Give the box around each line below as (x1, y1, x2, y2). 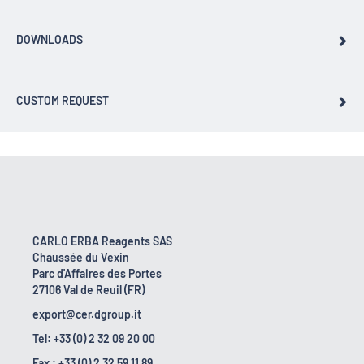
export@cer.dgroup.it (32, 307, 141, 322)
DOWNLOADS (16, 32, 83, 47)
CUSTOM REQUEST (16, 93, 109, 108)
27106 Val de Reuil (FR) (32, 283, 145, 297)
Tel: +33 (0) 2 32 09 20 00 (32, 331, 155, 346)
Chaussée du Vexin (32, 250, 129, 265)
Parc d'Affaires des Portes (32, 266, 162, 281)
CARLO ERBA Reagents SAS (32, 234, 172, 249)
